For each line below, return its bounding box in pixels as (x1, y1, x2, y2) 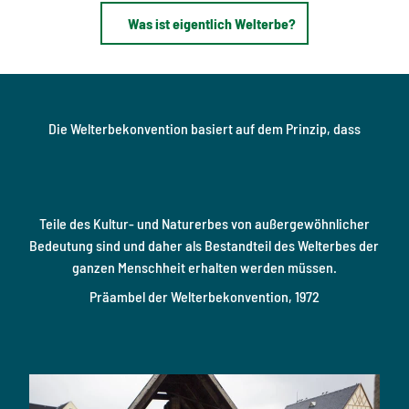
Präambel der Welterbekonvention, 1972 (89, 288, 320, 306)
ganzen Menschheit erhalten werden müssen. (71, 258, 337, 277)
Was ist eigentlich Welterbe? (127, 14, 296, 32)
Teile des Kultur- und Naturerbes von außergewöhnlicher (38, 215, 370, 233)
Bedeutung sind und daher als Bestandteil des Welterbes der (29, 236, 380, 255)
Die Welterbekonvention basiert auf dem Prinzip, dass (47, 120, 361, 138)
